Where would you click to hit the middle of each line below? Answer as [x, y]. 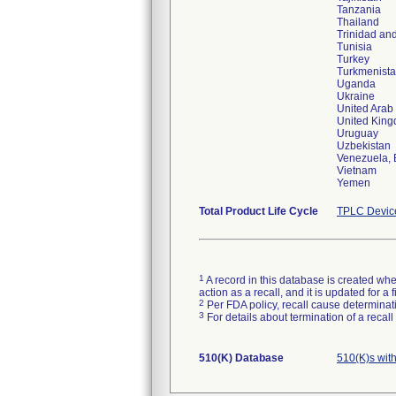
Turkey [353, 59]
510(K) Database [241, 358]
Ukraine [356, 96]
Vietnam [357, 171]
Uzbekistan [364, 146]
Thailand [358, 22]
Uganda [356, 84]
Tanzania [359, 10]
